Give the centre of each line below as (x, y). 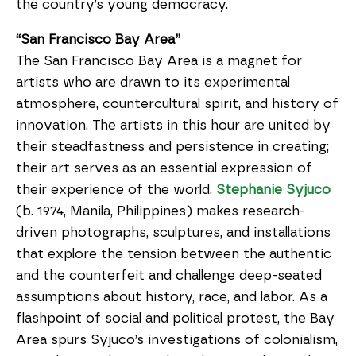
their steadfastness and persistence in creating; (172, 147)
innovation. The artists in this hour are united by (173, 125)
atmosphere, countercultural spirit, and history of (177, 104)
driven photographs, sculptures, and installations (173, 232)
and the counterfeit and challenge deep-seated (169, 275)
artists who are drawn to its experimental (153, 82)
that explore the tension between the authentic (174, 254)
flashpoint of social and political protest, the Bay (175, 318)
